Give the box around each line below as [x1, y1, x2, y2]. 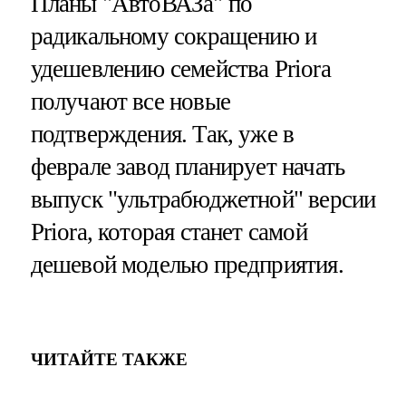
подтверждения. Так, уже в [30, 121, 295, 149]
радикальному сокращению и [30, 23, 317, 51]
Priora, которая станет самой [30, 218, 307, 246]
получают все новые [30, 88, 230, 116]
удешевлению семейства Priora [30, 55, 331, 83]
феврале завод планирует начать [30, 153, 345, 181]
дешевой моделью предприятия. [30, 251, 343, 279]
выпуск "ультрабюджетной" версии [30, 186, 376, 214]
